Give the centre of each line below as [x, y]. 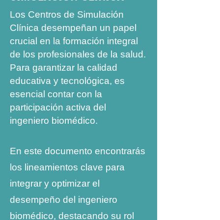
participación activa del [58, 107]
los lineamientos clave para [67, 167]
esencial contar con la [56, 94]
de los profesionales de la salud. [78, 54]
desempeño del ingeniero [64, 200]
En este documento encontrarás [78, 151]
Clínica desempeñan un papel [73, 28]
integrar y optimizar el [55, 183]
